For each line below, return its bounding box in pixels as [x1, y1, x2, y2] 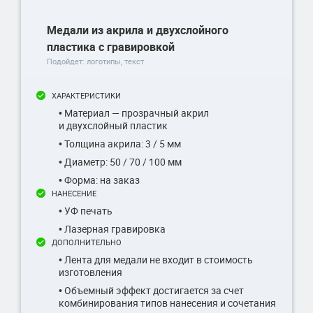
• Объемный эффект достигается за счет [59, 283, 244, 297]
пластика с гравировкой [47, 38, 175, 54]
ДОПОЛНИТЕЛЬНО [52, 236, 122, 247]
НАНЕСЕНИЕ [52, 187, 96, 198]
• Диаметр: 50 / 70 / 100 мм [59, 154, 182, 168]
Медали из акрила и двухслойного [47, 22, 228, 38]
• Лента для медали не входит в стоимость [59, 252, 253, 266]
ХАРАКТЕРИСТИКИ [52, 89, 121, 101]
